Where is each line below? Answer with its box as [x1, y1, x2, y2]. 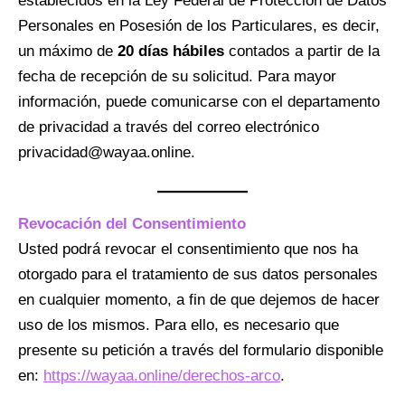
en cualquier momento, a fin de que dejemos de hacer [18, 290, 380, 308]
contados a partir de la [224, 42, 380, 61]
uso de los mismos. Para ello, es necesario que [18, 316, 339, 334]
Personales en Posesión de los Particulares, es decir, [18, 17, 380, 35]
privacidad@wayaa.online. [18, 144, 195, 162]
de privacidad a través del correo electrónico [18, 118, 319, 137]
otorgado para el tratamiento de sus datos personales [18, 265, 378, 283]
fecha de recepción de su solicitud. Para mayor [18, 68, 336, 86]
